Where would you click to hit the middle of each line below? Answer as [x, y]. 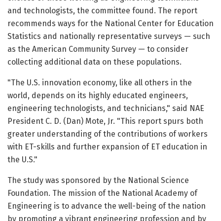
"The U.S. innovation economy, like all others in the [100, 83]
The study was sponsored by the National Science [98, 181]
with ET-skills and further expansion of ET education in [107, 147]
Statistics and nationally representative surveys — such [109, 37]
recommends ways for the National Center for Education [110, 24]
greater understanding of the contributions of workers [108, 134]
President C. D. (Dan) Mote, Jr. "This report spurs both [105, 121]
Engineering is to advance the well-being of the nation [107, 206]
